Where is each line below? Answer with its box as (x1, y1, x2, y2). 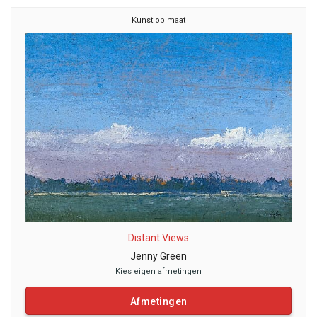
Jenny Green (130, 250, 187, 263)
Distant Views (128, 232, 189, 244)
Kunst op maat (132, 16, 185, 25)
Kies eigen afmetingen (115, 267, 202, 277)
